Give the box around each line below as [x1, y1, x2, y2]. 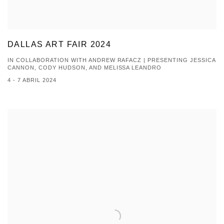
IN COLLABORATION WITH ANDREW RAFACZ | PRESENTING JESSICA [7, 57, 216, 63]
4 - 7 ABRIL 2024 [7, 77, 56, 83]
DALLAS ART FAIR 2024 [7, 40, 111, 49]
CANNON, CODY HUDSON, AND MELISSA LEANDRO [7, 64, 162, 71]
